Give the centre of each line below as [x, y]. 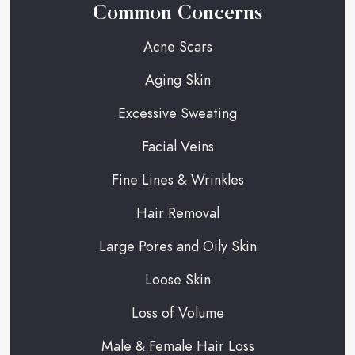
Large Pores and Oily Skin [177, 246]
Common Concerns [177, 14]
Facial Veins [177, 146]
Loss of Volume [177, 312]
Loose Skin [177, 279]
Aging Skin [177, 79]
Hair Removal [177, 212]
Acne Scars [177, 46]
